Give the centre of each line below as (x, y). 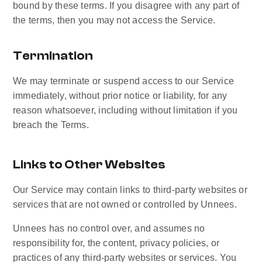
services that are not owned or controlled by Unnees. (125, 204)
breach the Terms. (51, 125)
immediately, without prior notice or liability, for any (120, 96)
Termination (53, 56)
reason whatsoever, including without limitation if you (125, 110)
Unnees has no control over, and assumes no (109, 228)
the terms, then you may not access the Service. (114, 20)
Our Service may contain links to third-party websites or (130, 190)
